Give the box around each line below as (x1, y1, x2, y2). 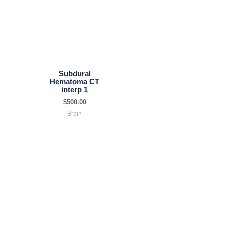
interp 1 (61, 86, 88, 94)
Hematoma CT (50, 78, 99, 86)
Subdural (58, 70, 91, 78)
